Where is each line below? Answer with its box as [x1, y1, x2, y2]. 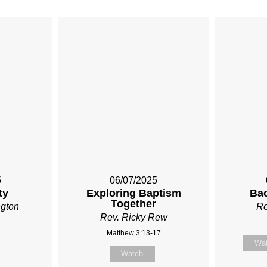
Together [111, 198, 157, 210]
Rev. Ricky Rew [100, 212, 167, 223]
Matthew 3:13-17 [106, 229, 161, 238]
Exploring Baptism [86, 187, 181, 200]
